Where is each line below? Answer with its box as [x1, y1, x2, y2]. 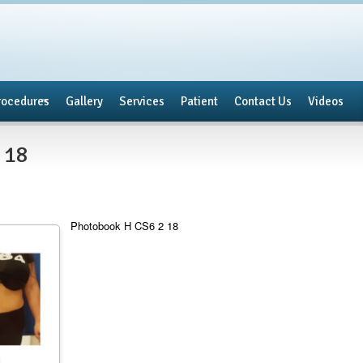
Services [119, 94, 164, 109]
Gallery [66, 94, 103, 109]
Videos [308, 94, 344, 109]
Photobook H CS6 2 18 [70, 218, 178, 233]
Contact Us [234, 94, 292, 109]
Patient [181, 94, 218, 109]
